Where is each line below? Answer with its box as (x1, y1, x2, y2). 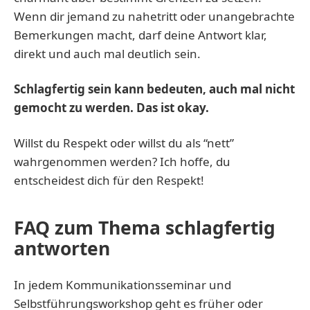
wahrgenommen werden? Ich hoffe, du (14, 153, 230, 170)
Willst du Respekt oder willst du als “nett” (14, 134, 234, 151)
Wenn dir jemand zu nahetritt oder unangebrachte (14, 8, 295, 24)
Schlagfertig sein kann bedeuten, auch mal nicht (14, 80, 295, 97)
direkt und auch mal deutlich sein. (14, 45, 201, 62)
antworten (14, 235, 110, 261)
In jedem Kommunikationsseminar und (14, 276, 231, 293)
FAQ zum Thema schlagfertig (14, 215, 275, 240)
